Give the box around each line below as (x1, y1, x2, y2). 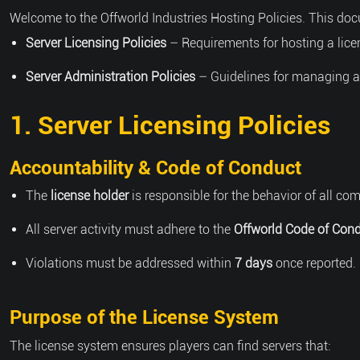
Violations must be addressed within (26, 256, 235, 271)
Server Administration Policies (26, 69, 195, 84)
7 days (235, 256, 272, 271)
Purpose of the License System (10, 306, 279, 329)
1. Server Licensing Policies (10, 110, 331, 141)
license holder (51, 188, 129, 203)
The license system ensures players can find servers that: (10, 338, 330, 354)
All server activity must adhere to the (26, 222, 234, 237)
